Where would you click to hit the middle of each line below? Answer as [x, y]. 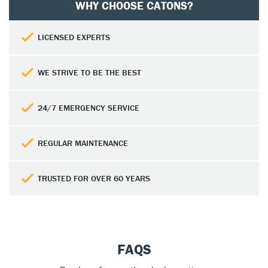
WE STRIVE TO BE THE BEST [89, 72]
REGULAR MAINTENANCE [83, 143]
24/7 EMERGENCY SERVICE [89, 107]
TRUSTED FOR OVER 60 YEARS [94, 178]
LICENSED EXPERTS [74, 37]
